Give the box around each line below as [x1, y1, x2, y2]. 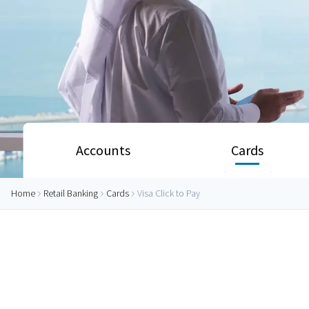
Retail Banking [43, 187, 98, 200]
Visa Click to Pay [137, 187, 200, 200]
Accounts [76, 141, 131, 159]
